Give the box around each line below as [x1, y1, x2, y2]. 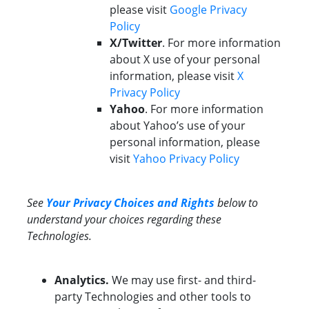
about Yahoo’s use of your [110, 118, 246, 134]
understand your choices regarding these [27, 212, 221, 228]
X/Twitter [110, 35, 162, 51]
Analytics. [54, 272, 112, 288]
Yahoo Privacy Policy [133, 151, 239, 167]
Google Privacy [170, 2, 247, 18]
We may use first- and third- [112, 272, 256, 288]
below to [217, 195, 258, 211]
